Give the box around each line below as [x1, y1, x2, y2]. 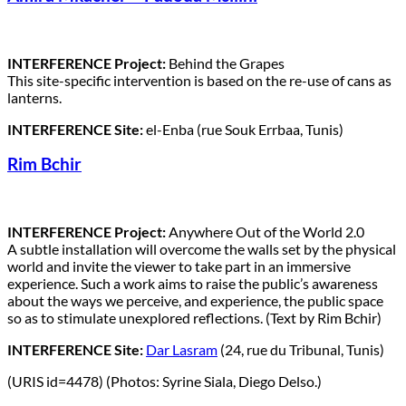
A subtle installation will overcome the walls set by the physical [7, 240, 396, 258]
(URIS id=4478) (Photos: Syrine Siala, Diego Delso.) [7, 372, 322, 391]
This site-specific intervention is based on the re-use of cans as [7, 71, 391, 89]
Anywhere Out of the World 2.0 [166, 223, 364, 241]
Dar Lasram [146, 341, 217, 359]
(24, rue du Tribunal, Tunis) [217, 341, 384, 359]
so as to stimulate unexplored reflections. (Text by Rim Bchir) [7, 309, 382, 327]
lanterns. [7, 88, 62, 106]
